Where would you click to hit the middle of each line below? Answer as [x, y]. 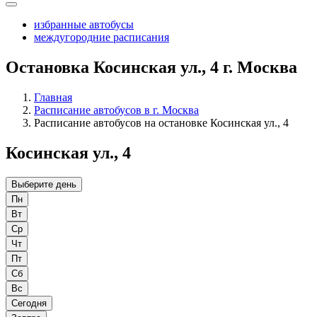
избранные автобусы [84, 25]
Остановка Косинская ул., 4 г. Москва [151, 68]
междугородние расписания [102, 38]
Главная [53, 98]
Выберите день [44, 185]
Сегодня [29, 304]
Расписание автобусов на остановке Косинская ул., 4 [161, 123]
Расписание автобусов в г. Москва [116, 110]
